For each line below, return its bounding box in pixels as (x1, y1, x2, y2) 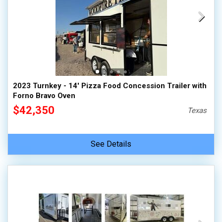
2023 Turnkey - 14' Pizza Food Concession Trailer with (13, 81, 207, 90)
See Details (91, 139, 131, 149)
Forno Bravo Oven (13, 91, 75, 100)
